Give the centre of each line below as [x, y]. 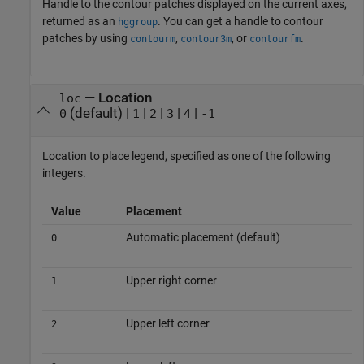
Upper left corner [167, 324]
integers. [64, 173]
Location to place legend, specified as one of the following [186, 156]
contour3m [206, 39]
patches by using [86, 39]
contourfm [275, 39]
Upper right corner [171, 281]
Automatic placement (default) [203, 238]
